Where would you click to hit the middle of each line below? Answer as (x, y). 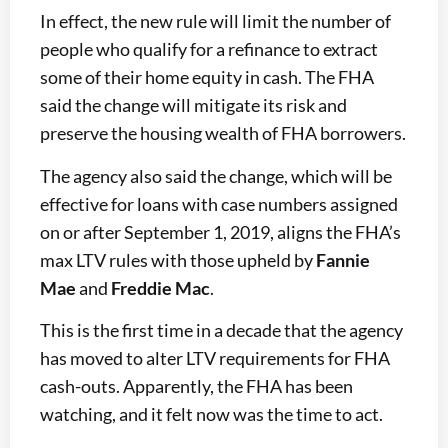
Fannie (343, 259)
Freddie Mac (160, 287)
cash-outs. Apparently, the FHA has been (196, 385)
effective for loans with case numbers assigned (219, 203)
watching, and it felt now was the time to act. (211, 413)
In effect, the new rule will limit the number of (215, 21)
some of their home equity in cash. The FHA (207, 77)
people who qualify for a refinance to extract (209, 49)
